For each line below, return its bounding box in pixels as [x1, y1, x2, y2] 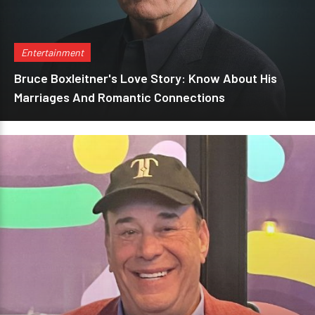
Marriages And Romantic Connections [14, 89, 225, 105]
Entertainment [21, 46, 84, 58]
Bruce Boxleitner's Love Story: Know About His [14, 70, 277, 86]
